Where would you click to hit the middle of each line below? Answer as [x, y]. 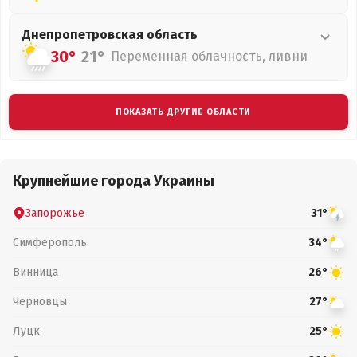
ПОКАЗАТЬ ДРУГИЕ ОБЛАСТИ [183, 112]
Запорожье [55, 213]
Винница [35, 272]
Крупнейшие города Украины [114, 181]
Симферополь [50, 242]
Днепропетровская [84, 35]
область [172, 35]
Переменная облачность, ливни [209, 56]
